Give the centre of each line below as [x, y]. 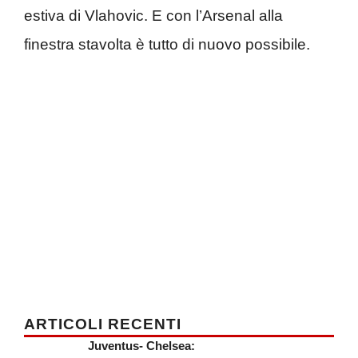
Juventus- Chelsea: [141, 345]
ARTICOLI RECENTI [103, 324]
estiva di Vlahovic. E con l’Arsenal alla [153, 16]
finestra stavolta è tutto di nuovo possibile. [167, 44]
